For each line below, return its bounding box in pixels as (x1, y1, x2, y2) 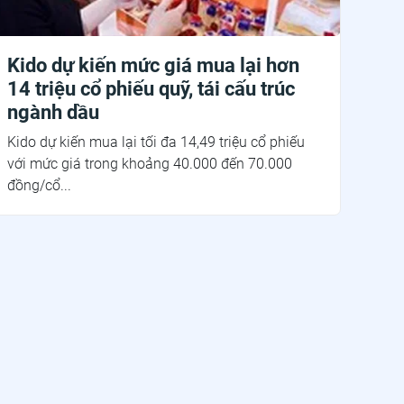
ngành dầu (7, 100, 100, 124)
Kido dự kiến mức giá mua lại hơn (7, 53, 300, 77)
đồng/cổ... (7, 176, 72, 194)
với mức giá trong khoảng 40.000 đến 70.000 (7, 154, 293, 172)
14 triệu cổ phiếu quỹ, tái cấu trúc (7, 77, 296, 100)
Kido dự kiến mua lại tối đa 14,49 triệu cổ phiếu (7, 133, 306, 151)
